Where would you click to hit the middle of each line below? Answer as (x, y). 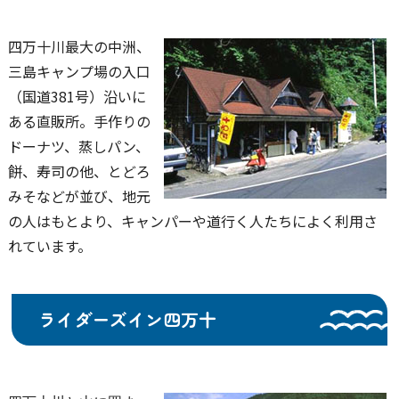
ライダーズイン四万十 (128, 319)
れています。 (49, 246)
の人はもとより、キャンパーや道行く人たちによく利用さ (192, 221)
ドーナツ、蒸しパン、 (78, 146)
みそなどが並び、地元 (79, 196)
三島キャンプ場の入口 (79, 71)
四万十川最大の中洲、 (79, 46)
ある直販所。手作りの (79, 121)
